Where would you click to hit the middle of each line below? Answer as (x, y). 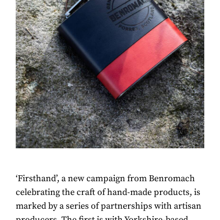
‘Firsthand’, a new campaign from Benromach (105, 178)
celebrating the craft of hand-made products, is (108, 192)
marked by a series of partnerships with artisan (109, 206)
